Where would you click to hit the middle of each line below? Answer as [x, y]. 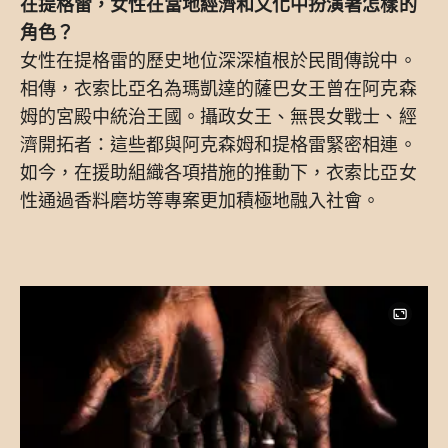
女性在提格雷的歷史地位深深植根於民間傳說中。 [218, 59]
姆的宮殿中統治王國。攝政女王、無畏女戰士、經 [218, 115]
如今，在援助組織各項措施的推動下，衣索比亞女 [218, 171]
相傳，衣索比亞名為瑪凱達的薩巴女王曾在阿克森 [218, 87]
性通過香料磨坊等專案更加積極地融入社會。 [200, 199]
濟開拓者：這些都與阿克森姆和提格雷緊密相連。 [218, 143]
